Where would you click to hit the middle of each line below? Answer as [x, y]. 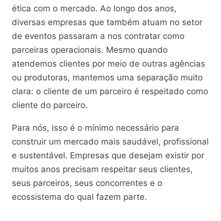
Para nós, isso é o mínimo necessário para [95, 128]
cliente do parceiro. [50, 105]
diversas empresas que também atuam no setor [107, 22]
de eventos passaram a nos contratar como [98, 36]
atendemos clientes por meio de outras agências [109, 64]
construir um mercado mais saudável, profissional [110, 142]
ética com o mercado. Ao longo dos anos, [94, 8]
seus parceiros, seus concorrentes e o [87, 183]
